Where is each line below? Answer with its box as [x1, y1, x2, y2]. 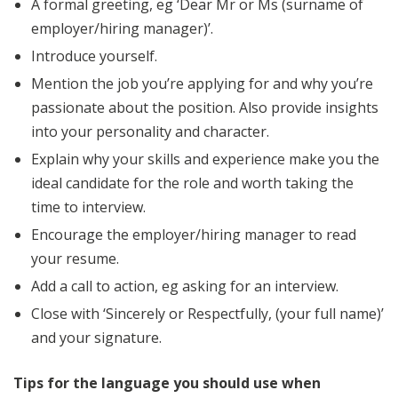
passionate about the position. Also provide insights [31, 97, 378, 117]
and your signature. [31, 327, 162, 347]
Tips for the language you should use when [13, 372, 321, 393]
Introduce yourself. [31, 45, 157, 66]
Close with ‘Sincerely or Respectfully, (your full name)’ [31, 303, 384, 323]
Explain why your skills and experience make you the [31, 148, 379, 169]
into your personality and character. [31, 121, 269, 141]
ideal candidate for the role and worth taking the [31, 172, 354, 193]
